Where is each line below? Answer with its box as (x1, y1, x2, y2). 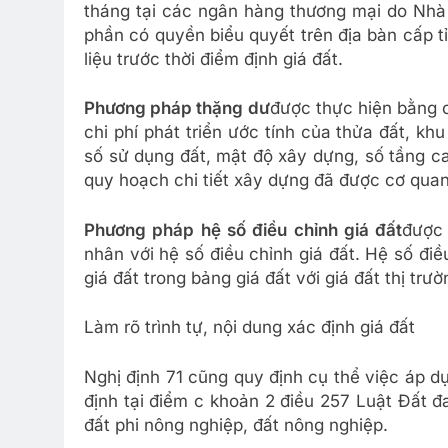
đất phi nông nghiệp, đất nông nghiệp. (84, 414, 388, 435)
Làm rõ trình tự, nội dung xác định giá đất (84, 317, 415, 337)
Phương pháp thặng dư (84, 98, 270, 118)
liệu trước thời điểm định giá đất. (84, 48, 343, 69)
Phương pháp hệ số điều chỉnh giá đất (84, 219, 403, 240)
